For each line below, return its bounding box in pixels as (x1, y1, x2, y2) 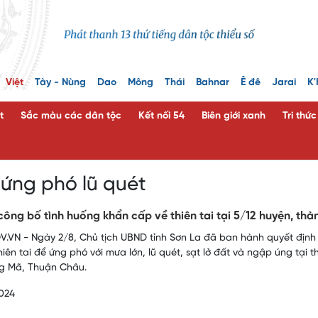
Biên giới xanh (202, 111, 265, 122)
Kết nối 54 (138, 111, 185, 122)
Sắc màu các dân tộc (21, 111, 121, 122)
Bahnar (196, 77, 229, 89)
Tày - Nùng (35, 77, 86, 89)
